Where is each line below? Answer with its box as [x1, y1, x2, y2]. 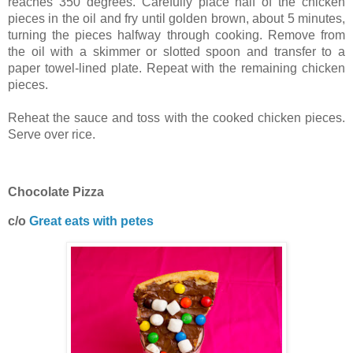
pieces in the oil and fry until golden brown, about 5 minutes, [8, 11, 345, 25]
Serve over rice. [8, 127, 95, 141]
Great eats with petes [29, 214, 154, 229]
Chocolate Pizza [8, 185, 104, 199]
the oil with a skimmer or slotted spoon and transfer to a [8, 44, 345, 58]
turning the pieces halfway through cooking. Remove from [8, 28, 345, 42]
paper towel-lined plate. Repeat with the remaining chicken [8, 61, 345, 75]
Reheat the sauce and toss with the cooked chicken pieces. [8, 110, 345, 124]
